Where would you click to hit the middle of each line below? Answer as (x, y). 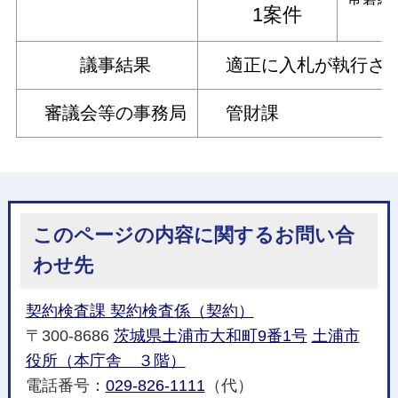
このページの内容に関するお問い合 (193, 235)
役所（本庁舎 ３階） (105, 361)
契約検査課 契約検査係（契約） (139, 311)
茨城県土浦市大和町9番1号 (210, 336)
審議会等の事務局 (107, 112)
